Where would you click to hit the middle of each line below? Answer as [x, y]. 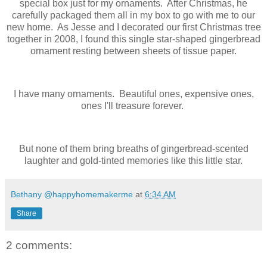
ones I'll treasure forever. [133, 106]
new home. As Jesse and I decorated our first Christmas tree [133, 27]
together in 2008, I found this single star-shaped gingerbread [133, 39]
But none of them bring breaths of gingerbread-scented [133, 148]
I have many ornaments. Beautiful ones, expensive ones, [133, 94]
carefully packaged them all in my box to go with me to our [133, 15]
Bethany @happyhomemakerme [72, 194]
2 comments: [39, 245]
